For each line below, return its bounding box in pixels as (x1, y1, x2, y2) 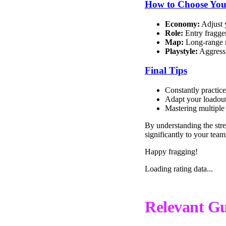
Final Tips (145, 65, 187, 76)
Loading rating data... (145, 164, 213, 174)
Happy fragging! (145, 147, 198, 156)
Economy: (165, 19, 200, 28)
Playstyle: (165, 46, 198, 55)
